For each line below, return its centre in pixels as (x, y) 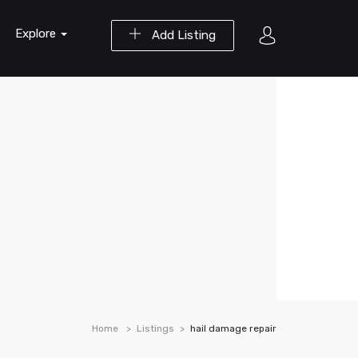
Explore (37, 34)
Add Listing (182, 35)
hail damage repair (233, 328)
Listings (155, 328)
